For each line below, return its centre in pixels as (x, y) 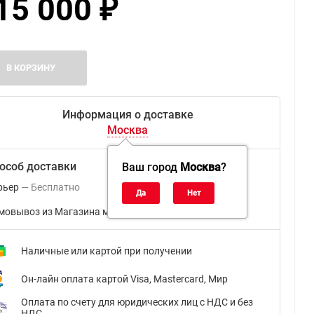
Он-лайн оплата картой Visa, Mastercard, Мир (124, 279)
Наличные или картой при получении (107, 251)
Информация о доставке (128, 115)
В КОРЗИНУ (31, 68)
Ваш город (151, 168)
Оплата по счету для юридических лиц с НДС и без (137, 302)
